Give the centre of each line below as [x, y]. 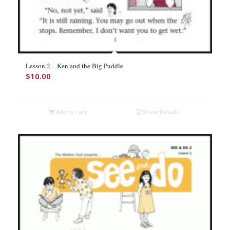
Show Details [160, 111]
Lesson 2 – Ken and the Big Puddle [74, 65]
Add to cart [71, 111]
